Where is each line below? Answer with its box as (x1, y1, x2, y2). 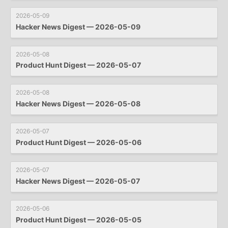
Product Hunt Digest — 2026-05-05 (16, 215, 141, 224)
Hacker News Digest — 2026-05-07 (16, 177, 140, 186)
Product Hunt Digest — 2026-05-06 (16, 138, 141, 147)
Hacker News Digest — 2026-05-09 (16, 22, 140, 31)
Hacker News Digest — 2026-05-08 (16, 99, 140, 108)
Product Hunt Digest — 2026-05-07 (16, 61, 141, 70)
